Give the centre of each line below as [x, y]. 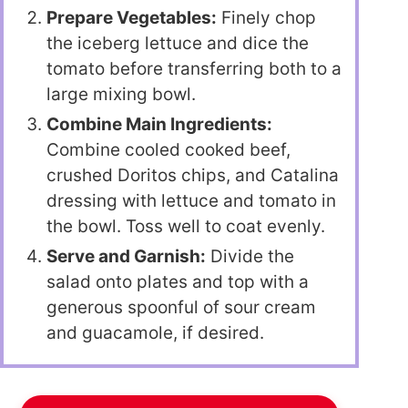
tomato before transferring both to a [194, 68]
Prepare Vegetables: [132, 17]
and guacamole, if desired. [155, 332]
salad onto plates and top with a [178, 281]
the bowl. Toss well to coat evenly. [186, 226]
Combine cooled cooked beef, [168, 149]
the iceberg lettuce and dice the [178, 43]
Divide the [250, 256]
